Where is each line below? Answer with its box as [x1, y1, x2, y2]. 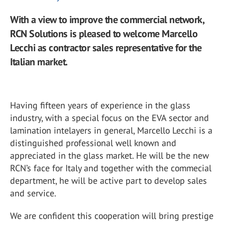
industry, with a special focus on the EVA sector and [10, 112, 209, 124]
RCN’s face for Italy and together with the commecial [10, 162, 211, 174]
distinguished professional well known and [10, 137, 176, 149]
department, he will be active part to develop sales [10, 175, 207, 186]
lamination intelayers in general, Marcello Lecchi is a [10, 125, 212, 136]
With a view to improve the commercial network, [10, 13, 204, 26]
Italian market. [10, 55, 68, 68]
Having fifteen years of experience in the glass [10, 99, 190, 111]
